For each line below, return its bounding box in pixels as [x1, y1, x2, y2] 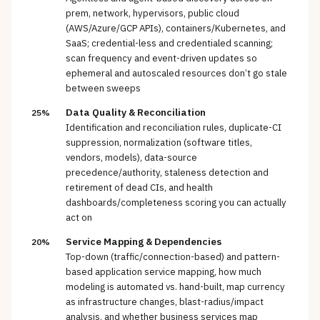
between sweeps [66, 82, 141, 95]
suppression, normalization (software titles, [66, 136, 252, 149]
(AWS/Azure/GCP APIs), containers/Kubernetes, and [66, 22, 286, 35]
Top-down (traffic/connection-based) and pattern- [66, 251, 280, 264]
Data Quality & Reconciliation [66, 106, 206, 119]
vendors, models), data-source [66, 151, 197, 164]
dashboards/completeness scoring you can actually [66, 196, 286, 209]
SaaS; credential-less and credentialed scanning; [66, 37, 273, 50]
